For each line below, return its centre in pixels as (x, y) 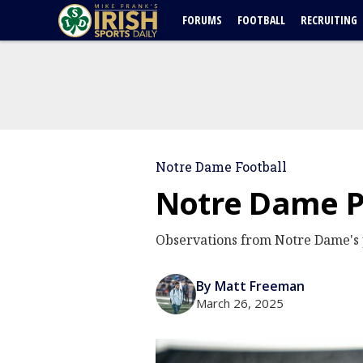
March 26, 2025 (240, 303)
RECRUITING (329, 20)
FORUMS (202, 20)
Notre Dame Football (221, 167)
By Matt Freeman (250, 286)
